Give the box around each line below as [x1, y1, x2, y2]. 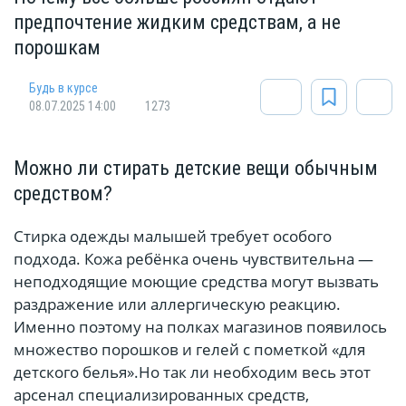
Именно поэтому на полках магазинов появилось [14, 316, 387, 338]
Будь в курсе [29, 81, 98, 96]
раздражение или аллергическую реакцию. [14, 294, 341, 315]
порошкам [14, 36, 101, 60]
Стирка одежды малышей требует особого [14, 226, 332, 247]
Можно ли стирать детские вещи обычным [14, 157, 378, 180]
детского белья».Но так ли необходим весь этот [14, 362, 371, 383]
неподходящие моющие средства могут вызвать [14, 271, 379, 293]
